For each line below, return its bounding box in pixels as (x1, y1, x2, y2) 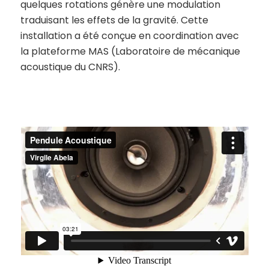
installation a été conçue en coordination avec (20, 28, 239, 43)
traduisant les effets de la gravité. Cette (20, 13, 208, 27)
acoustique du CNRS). (20, 59, 120, 74)
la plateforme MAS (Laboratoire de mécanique (20, 44, 240, 58)
